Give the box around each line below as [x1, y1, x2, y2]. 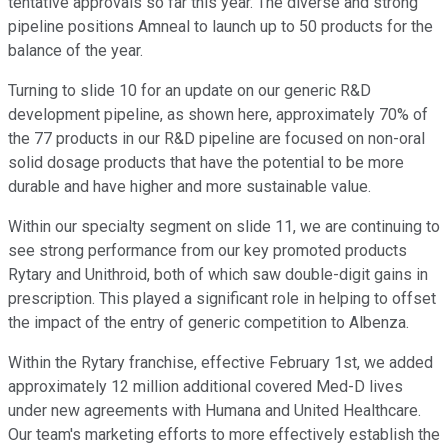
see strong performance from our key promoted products [8, 241, 407, 261]
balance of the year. [8, 41, 143, 61]
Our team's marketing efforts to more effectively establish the [8, 425, 440, 445]
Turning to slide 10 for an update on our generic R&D [8, 81, 371, 101]
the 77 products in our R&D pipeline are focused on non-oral [8, 129, 425, 149]
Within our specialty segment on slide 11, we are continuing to [8, 217, 440, 237]
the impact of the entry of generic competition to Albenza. [8, 313, 409, 333]
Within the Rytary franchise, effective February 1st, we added [8, 353, 433, 373]
